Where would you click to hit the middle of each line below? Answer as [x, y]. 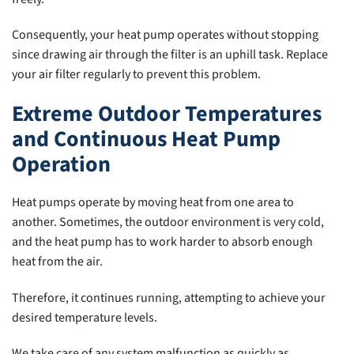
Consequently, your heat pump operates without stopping [165, 35]
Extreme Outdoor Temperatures [167, 114]
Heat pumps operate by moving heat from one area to [153, 202]
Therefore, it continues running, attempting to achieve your [169, 298]
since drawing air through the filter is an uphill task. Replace [170, 55]
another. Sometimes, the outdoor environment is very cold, [168, 222]
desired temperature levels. [85, 317]
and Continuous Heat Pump [146, 139]
